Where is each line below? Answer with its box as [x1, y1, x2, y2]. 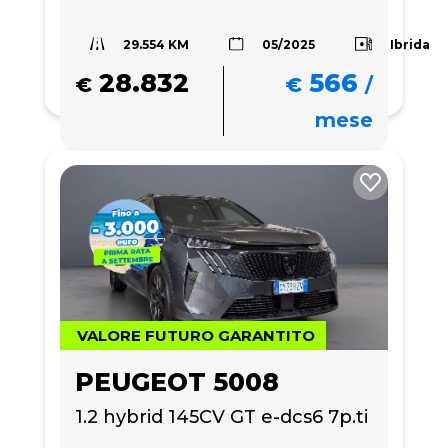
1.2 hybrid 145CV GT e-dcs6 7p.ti [75, 405, 368, 428]
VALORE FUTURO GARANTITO [77, 325, 315, 345]
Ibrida [390, 36, 431, 52]
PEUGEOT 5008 [75, 366, 279, 397]
